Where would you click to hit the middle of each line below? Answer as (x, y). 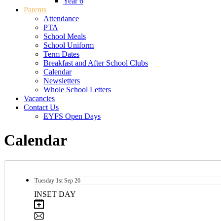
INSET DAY (55, 194)
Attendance (61, 18)
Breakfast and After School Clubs (96, 63)
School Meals (65, 36)
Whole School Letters (77, 89)
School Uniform (69, 45)
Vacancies (39, 98)
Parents (35, 9)
